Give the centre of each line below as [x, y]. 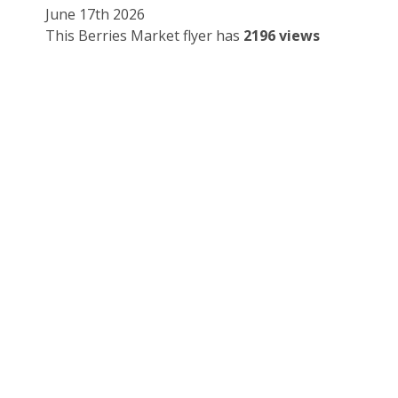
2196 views [282, 36]
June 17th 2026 [95, 15]
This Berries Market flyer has [144, 36]
